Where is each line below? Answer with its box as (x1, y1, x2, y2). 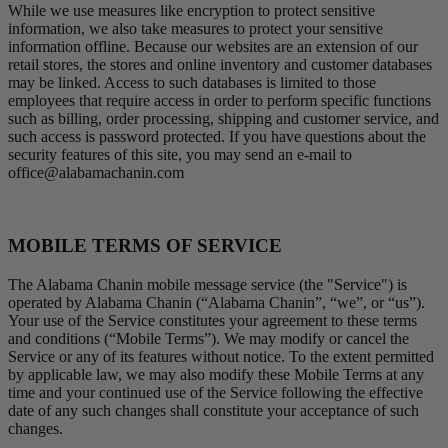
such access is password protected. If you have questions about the (8, 128, 426, 146)
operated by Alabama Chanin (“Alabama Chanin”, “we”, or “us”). (8, 293, 425, 311)
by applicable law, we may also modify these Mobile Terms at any (8, 365, 424, 383)
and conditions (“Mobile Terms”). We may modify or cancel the (8, 329, 409, 347)
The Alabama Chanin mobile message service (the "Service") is (8, 275, 407, 293)
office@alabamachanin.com (8, 164, 184, 182)
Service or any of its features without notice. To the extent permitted (8, 347, 434, 365)
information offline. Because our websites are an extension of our (8, 38, 418, 56)
